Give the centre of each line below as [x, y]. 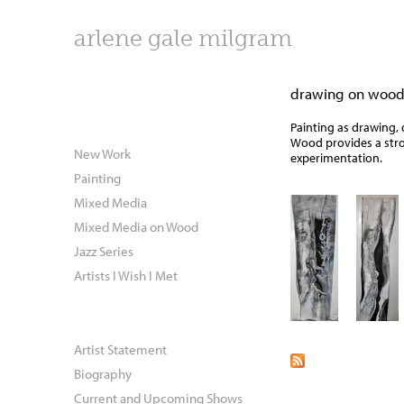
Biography [103, 373]
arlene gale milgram [183, 38]
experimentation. [336, 157]
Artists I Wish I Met [126, 275]
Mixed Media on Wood [136, 226]
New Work [102, 153]
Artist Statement [120, 349]
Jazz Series [104, 250]
